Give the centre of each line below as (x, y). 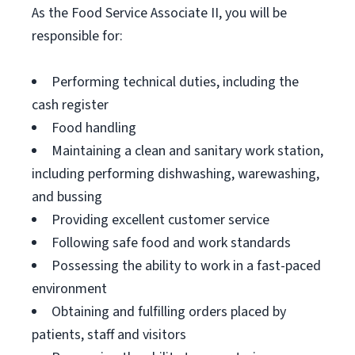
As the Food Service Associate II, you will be (159, 13)
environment (69, 289)
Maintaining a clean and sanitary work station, (187, 151)
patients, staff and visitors (109, 335)
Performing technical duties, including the (175, 82)
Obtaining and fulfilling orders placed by (169, 312)
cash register (70, 105)
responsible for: (77, 36)
